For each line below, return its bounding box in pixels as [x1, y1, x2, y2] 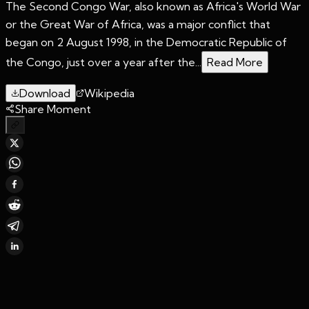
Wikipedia [84, 86, 134, 100]
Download [19, 86, 70, 100]
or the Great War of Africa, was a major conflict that [6, 17, 270, 31]
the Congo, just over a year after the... [6, 54, 201, 69]
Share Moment [14, 101, 91, 116]
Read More [207, 54, 263, 69]
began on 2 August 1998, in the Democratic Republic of [6, 34, 287, 49]
